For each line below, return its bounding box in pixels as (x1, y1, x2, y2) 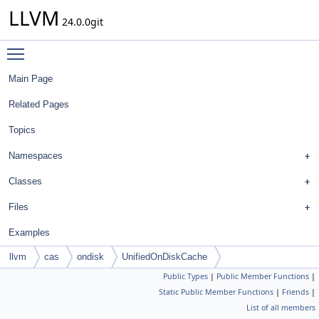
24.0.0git (59, 15, 103, 28)
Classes (9, 176, 42, 187)
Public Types (163, 271, 208, 281)
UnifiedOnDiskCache (122, 251, 207, 262)
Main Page (9, 73, 53, 84)
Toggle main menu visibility (31, 41, 163, 54)
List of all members (246, 303, 315, 313)
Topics (9, 125, 36, 135)
